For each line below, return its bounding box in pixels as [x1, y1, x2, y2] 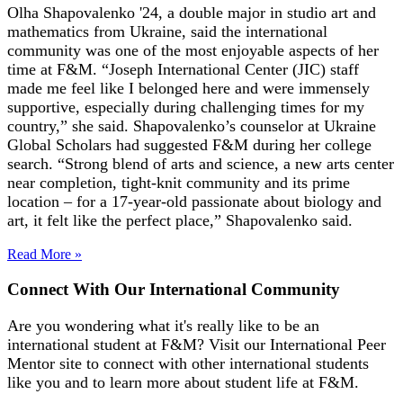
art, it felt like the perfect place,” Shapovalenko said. [7, 211, 353, 230]
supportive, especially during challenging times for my [7, 98, 364, 117]
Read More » [7, 246, 82, 263]
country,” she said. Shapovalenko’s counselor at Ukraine [7, 117, 376, 136]
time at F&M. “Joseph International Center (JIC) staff [7, 60, 359, 79]
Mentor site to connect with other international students [7, 354, 369, 372]
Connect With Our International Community [7, 279, 340, 299]
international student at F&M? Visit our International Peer [7, 335, 386, 354]
